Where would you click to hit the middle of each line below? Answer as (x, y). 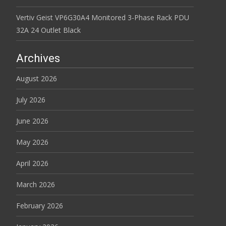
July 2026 (31, 100)
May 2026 (32, 142)
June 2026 (32, 121)
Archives (38, 59)
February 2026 (40, 206)
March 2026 (36, 185)
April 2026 (32, 163)
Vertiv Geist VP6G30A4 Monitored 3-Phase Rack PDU (103, 18)
